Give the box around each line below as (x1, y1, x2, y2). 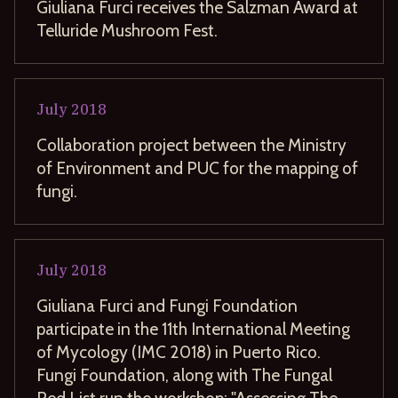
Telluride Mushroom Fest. (36, 19, 218, 41)
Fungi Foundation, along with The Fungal (36, 363, 332, 386)
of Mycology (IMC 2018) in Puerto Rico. (36, 340, 321, 362)
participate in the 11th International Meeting (36, 317, 350, 339)
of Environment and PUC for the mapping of (36, 156, 358, 179)
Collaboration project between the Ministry (36, 133, 346, 155)
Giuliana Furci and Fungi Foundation (36, 294, 298, 316)
